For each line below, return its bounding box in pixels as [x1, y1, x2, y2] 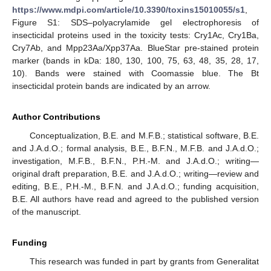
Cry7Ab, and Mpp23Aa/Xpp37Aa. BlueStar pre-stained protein [12, 43, 259, 53]
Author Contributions [12, 112, 100, 122]
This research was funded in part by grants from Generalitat [29, 256, 259, 266]
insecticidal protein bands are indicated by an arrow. [12, 81, 211, 91]
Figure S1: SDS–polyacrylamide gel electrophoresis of [12, 18, 259, 27]
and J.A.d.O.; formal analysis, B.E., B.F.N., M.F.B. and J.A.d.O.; [12, 143, 259, 153]
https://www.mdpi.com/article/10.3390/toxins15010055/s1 [12, 5, 245, 15]
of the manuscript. [12, 207, 81, 217]
